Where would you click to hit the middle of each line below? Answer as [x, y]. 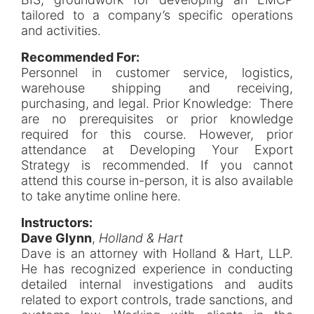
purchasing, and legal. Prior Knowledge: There [157, 104]
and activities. [63, 31]
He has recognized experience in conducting [157, 269]
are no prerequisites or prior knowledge [157, 119]
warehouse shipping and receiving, [157, 88]
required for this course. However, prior [157, 135]
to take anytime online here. [103, 196]
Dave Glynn [56, 238]
